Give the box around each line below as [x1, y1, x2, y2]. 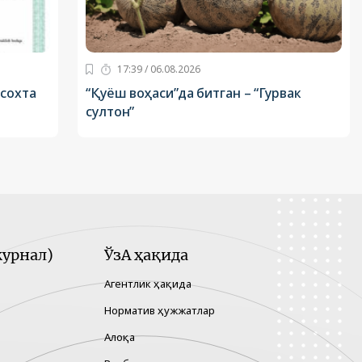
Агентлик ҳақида [104, 276, 192, 292]
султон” [86, 103, 135, 121]
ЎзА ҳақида [104, 246, 188, 265]
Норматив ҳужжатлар [104, 303, 215, 318]
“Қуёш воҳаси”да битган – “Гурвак [86, 84, 301, 103]
